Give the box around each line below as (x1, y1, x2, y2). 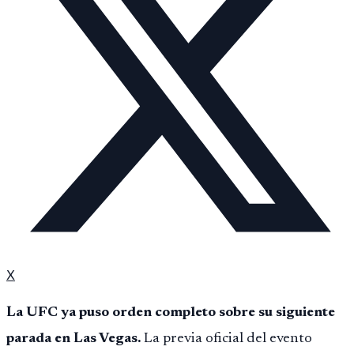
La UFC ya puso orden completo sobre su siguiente (6, 306, 335, 321)
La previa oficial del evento (141, 332, 312, 347)
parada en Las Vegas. (6, 332, 141, 347)
